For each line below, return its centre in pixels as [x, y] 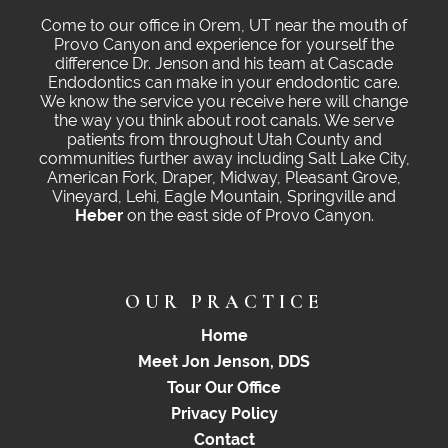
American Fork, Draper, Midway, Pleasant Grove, [224, 178]
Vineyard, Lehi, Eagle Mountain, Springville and [224, 197]
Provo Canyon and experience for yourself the [224, 45]
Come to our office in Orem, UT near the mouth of [224, 26]
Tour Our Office [224, 388]
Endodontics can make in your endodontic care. [224, 83]
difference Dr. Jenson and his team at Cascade [224, 64]
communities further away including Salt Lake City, [224, 159]
